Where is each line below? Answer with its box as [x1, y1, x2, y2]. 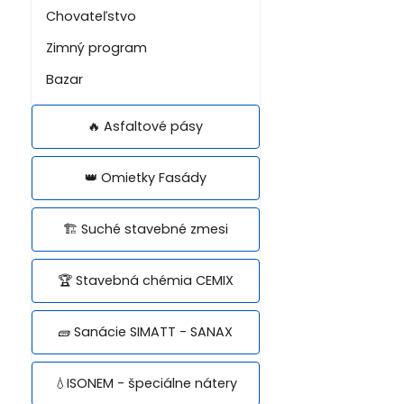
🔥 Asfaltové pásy [87, 116, 204, 135]
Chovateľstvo [45, 6, 136, 25]
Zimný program [45, 38, 147, 57]
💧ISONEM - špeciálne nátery [53, 373, 237, 392]
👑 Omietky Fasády [84, 168, 207, 187]
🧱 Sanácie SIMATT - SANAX [58, 322, 234, 341]
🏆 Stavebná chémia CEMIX [57, 271, 234, 289]
